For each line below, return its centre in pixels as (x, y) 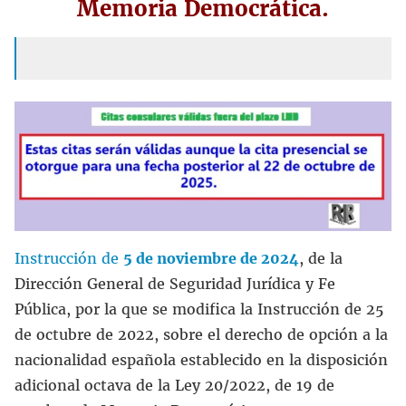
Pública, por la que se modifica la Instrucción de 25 (199, 309)
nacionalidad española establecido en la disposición (201, 360)
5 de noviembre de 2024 (211, 259)
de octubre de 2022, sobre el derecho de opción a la (201, 335)
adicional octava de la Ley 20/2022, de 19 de (174, 386)
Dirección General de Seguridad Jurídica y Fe (175, 284)
